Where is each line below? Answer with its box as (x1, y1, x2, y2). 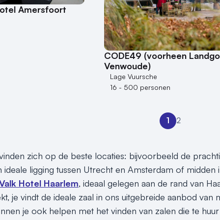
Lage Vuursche (110, 72, 157, 81)
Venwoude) (104, 60, 151, 71)
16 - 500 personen (110, 82, 170, 91)
